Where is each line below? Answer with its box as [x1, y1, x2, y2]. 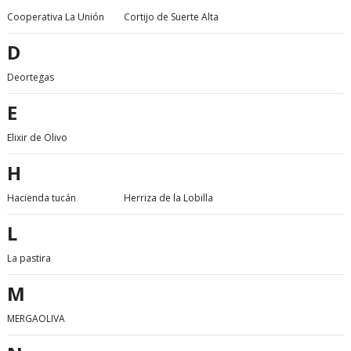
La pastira [7, 251, 51, 266]
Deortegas [7, 71, 54, 85]
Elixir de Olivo [7, 131, 67, 145]
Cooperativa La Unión [7, 10, 104, 24]
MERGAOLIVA [7, 312, 65, 326]
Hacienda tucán [7, 191, 76, 205]
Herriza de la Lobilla [124, 191, 214, 205]
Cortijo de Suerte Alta [124, 10, 219, 24]
